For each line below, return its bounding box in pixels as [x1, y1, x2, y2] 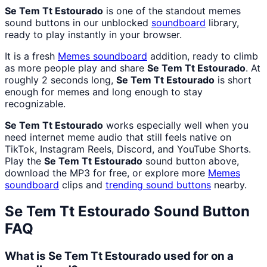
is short [215, 74, 252, 86]
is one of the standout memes [103, 5, 241, 17]
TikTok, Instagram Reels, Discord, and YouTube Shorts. [5, 143, 251, 156]
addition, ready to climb [147, 50, 258, 63]
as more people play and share [5, 62, 147, 74]
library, [206, 17, 239, 29]
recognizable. [5, 98, 66, 110]
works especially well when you [103, 119, 249, 132]
